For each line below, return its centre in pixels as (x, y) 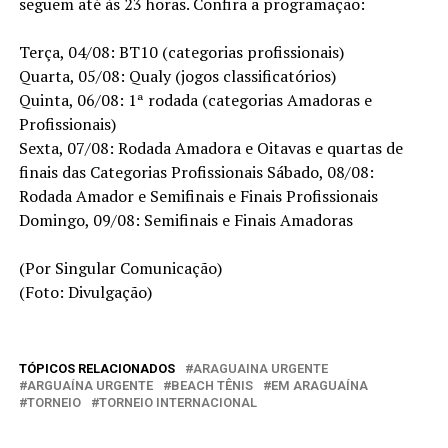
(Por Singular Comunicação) (120, 267)
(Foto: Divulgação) (85, 291)
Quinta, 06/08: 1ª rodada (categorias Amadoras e (195, 99)
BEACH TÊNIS (211, 385)
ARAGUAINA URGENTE (260, 368)
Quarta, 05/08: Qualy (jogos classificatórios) (177, 75)
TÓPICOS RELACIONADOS (96, 368)
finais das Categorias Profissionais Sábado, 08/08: (196, 171)
